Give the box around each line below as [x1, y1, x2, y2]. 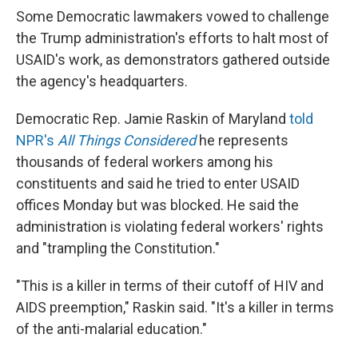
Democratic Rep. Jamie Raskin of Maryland [16, 110, 289, 127]
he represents [196, 132, 288, 149]
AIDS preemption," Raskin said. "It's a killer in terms [16, 299, 334, 316]
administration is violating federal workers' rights [16, 218, 324, 235]
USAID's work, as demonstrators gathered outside [16, 51, 330, 68]
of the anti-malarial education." [16, 320, 207, 337]
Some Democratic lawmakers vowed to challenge [16, 8, 329, 25]
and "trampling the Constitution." [16, 240, 220, 257]
